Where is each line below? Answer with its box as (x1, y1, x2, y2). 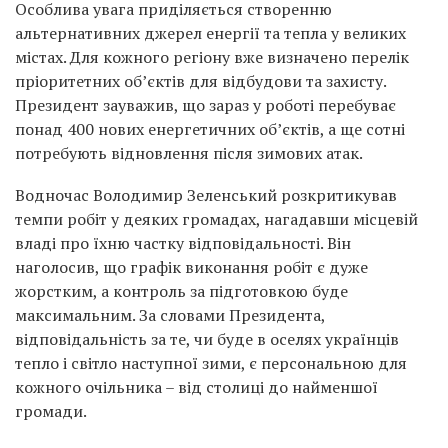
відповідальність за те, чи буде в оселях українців (15, 328, 399, 351)
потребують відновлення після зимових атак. (15, 142, 363, 165)
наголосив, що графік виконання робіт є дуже (15, 256, 368, 279)
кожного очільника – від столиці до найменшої (15, 376, 378, 399)
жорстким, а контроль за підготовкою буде (15, 280, 348, 303)
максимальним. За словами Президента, (15, 304, 325, 327)
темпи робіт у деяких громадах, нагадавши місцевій (15, 208, 418, 231)
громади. (15, 400, 87, 423)
